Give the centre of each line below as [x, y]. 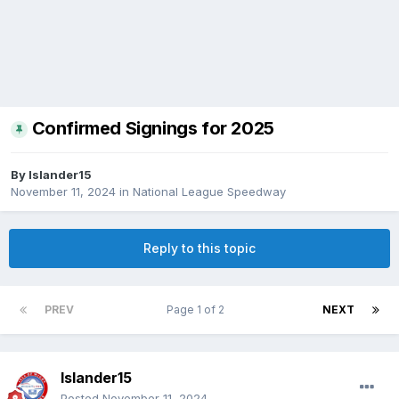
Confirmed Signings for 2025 [153, 129]
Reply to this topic [199, 248]
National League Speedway [209, 192]
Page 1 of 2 [198, 310]
